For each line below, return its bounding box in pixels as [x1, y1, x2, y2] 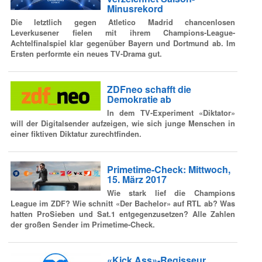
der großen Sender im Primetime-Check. [11, 219, 155, 230]
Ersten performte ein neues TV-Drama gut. [11, 49, 162, 60]
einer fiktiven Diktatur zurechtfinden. [11, 129, 142, 140]
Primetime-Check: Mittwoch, [106, 162, 230, 176]
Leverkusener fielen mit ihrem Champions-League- [11, 27, 235, 39]
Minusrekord [106, 1, 163, 15]
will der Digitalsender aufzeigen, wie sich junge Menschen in [11, 118, 235, 129]
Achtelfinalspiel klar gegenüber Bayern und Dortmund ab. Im [11, 38, 235, 49]
